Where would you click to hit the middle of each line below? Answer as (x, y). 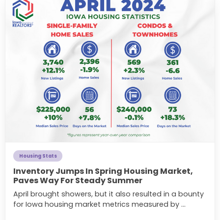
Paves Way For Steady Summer (78, 180)
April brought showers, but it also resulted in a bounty (109, 194)
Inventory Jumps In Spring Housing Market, (103, 171)
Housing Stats (38, 156)
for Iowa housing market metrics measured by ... (99, 204)
